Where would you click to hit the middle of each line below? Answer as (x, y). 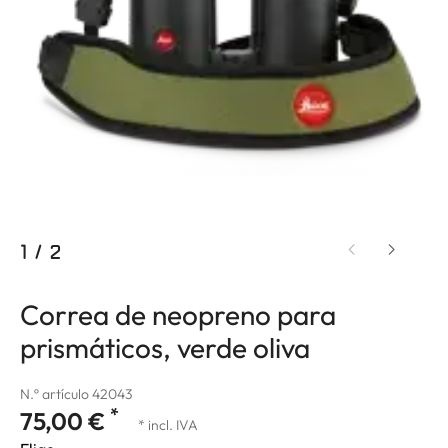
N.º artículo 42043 (76, 393)
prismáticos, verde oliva (165, 347)
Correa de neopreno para (178, 314)
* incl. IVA (168, 424)
